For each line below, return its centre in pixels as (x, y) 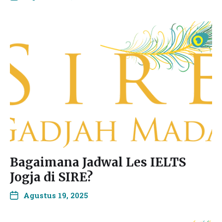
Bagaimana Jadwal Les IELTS (98, 162)
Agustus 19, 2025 (56, 195)
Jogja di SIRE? (51, 177)
